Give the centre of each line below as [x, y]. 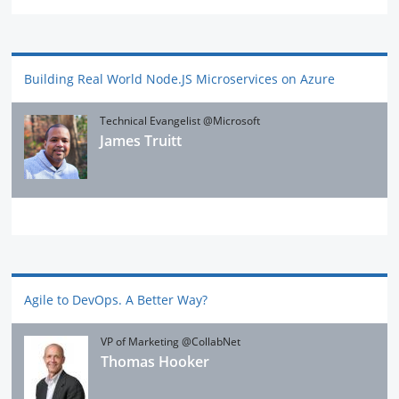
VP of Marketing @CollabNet [171, 342]
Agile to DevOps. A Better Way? [116, 299]
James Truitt [141, 141]
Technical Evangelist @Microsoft [180, 121]
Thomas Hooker [155, 362]
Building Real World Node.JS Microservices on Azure [180, 78]
